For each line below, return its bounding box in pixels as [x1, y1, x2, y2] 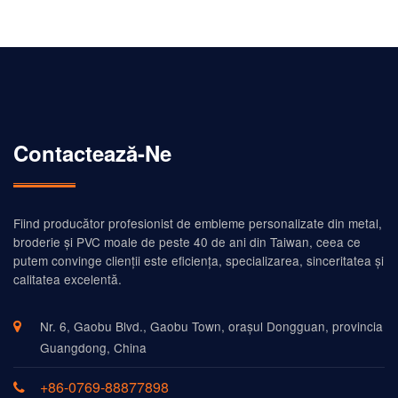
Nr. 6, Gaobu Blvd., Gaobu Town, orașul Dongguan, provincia [40, 317, 383, 336]
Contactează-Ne [13, 138, 171, 169]
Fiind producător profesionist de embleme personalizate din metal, [13, 214, 382, 233]
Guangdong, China [40, 338, 147, 357]
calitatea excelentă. [13, 270, 122, 289]
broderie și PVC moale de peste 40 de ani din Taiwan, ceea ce [13, 233, 361, 251]
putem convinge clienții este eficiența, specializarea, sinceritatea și [13, 251, 384, 270]
